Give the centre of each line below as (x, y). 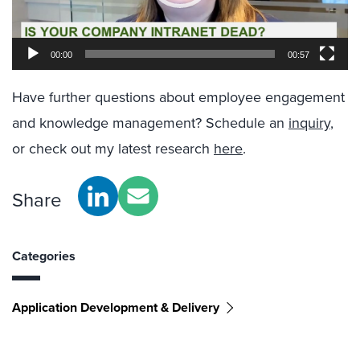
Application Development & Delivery (116, 308)
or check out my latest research (113, 149)
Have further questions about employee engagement (178, 98)
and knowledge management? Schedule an (150, 123)
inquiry (309, 123)
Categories (44, 256)
